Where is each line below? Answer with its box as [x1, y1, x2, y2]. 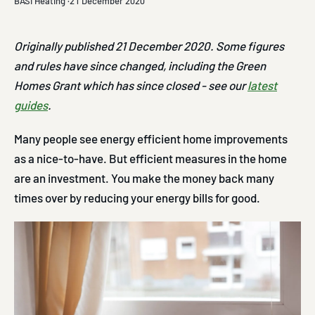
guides [14, 97, 48, 112]
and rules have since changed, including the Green [14, 58, 266, 72]
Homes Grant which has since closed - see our [14, 77, 247, 92]
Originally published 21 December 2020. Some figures [14, 38, 284, 53]
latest [247, 77, 277, 92]
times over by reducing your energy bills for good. [14, 190, 260, 205]
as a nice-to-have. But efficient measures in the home [14, 150, 287, 165]
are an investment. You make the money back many [14, 170, 274, 185]
